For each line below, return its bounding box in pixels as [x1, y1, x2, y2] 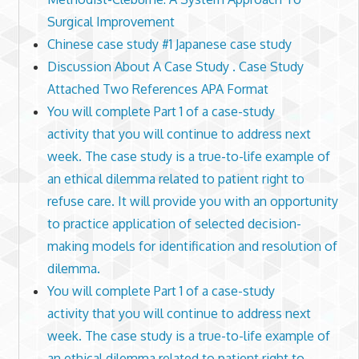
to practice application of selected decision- [46, 216, 301, 232]
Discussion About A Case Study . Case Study [46, 58, 304, 75]
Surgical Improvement [46, 14, 175, 30]
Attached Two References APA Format [46, 81, 268, 98]
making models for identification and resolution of [46, 238, 337, 255]
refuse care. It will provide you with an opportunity [46, 193, 338, 210]
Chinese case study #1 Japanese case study [46, 36, 292, 53]
